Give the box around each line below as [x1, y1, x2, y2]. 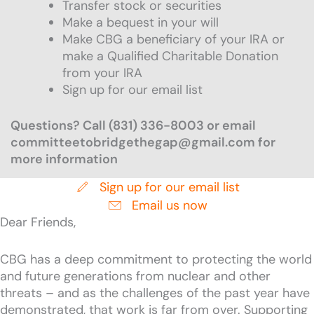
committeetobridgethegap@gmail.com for [11, 134, 275, 151]
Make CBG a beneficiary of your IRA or [62, 31, 285, 48]
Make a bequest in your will [62, 14, 219, 32]
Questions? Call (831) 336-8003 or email [11, 117, 256, 135]
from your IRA [62, 64, 142, 82]
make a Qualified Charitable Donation [62, 48, 278, 65]
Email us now [132, 197, 207, 214]
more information [11, 151, 118, 168]
